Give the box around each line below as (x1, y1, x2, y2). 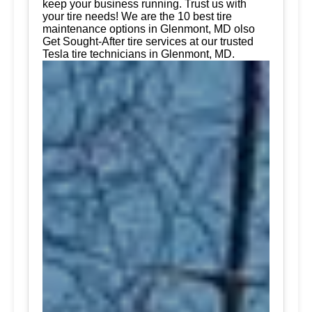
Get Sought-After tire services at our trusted (42, 36, 253, 47)
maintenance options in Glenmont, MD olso (42, 23, 255, 35)
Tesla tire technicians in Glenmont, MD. (42, 48, 235, 60)
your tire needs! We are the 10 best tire (42, 10, 232, 22)
